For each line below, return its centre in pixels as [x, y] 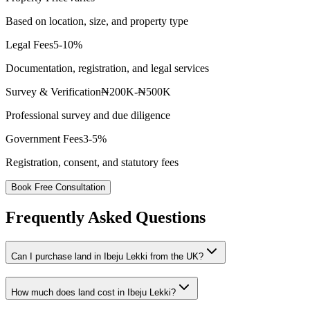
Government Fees [44, 139]
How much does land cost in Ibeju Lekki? [93, 292]
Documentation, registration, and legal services [107, 68]
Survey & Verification [53, 92]
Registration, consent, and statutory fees [92, 162]
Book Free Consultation [58, 187]
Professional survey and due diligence [88, 115]
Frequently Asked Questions [106, 217]
